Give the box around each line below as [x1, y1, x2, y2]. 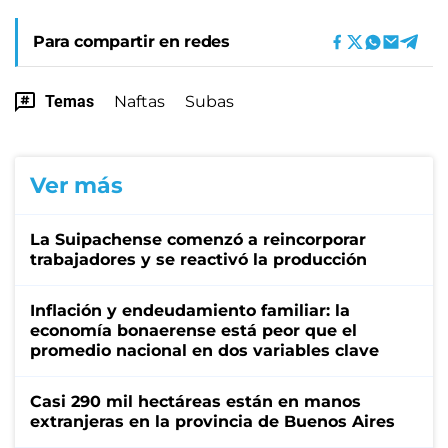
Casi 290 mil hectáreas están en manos [30, 391, 361, 411]
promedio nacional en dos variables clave [30, 340, 379, 360]
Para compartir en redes [33, 31, 230, 51]
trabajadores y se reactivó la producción [30, 249, 367, 269]
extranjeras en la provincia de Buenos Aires [30, 411, 395, 431]
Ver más [30, 171, 123, 199]
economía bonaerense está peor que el [30, 320, 357, 340]
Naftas [114, 91, 165, 111]
